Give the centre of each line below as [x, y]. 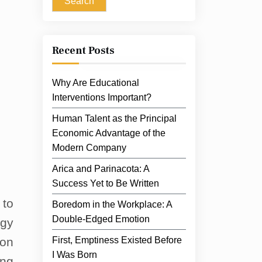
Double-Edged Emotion [101, 219]
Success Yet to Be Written [106, 183]
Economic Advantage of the [109, 133]
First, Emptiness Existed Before [117, 240]
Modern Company [89, 148]
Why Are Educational [96, 83]
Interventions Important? [102, 97]
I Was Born [75, 255]
